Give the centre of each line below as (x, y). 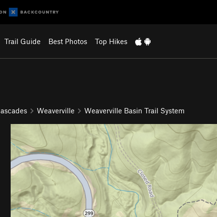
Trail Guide (22, 41)
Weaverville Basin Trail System (134, 110)
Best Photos (68, 41)
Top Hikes (111, 41)
